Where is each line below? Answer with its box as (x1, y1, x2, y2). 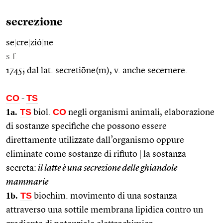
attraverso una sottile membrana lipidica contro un (6, 205, 203, 215)
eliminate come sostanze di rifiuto (6, 149, 139, 159)
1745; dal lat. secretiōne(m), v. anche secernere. (6, 66, 188, 75)
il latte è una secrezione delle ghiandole (36, 163, 177, 173)
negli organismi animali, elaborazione (66, 108, 215, 117)
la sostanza (141, 149, 186, 159)
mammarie (6, 177, 48, 187)
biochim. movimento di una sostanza (32, 191, 177, 201)
